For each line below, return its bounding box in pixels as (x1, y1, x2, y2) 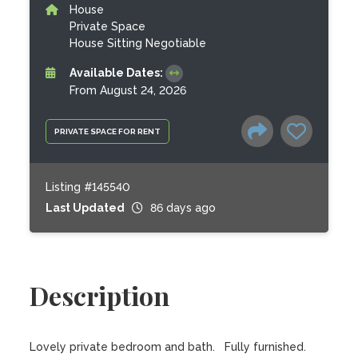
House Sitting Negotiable (70, 37, 207, 50)
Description (30, 278, 170, 312)
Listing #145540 (46, 181, 131, 193)
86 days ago (150, 201, 217, 214)
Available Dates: (70, 66, 166, 79)
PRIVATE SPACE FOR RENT (54, 126, 161, 136)
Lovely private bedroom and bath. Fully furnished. (30, 340, 307, 353)
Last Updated (46, 201, 125, 214)
